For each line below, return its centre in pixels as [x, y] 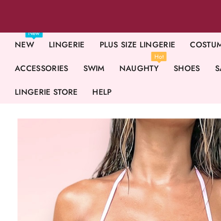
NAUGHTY [139, 68]
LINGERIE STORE [46, 92]
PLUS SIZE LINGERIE [137, 45]
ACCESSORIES [42, 68]
